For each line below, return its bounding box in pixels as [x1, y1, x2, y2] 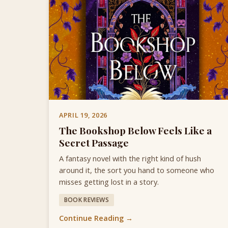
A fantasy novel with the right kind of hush [59, 153, 201, 163]
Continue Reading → [59, 213, 133, 223]
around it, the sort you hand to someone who [59, 164, 214, 175]
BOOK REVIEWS [64, 195, 109, 204]
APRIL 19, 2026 [59, 110, 107, 120]
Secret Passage [59, 135, 129, 149]
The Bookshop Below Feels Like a [59, 123, 212, 137]
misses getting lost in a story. [59, 176, 159, 187]
